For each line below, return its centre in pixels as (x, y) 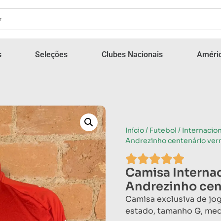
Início (135, 130)
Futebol (163, 130)
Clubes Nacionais (132, 54)
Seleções (52, 54)
